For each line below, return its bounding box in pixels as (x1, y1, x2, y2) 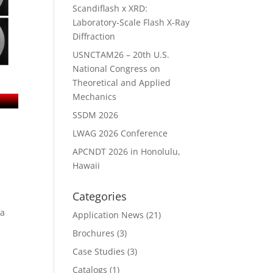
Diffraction (73, 30, 116, 42)
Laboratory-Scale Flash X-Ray (73, 16, 190, 28)
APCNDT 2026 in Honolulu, (73, 146, 181, 157)
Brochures (73, 227, 115, 239)
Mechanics (73, 91, 117, 102)
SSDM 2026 (73, 109, 119, 121)
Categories (73, 189, 127, 204)
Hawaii (73, 160, 101, 171)
